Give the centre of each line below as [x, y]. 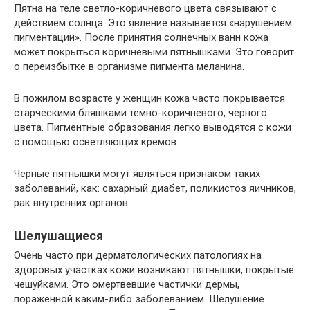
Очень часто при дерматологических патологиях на [138, 255]
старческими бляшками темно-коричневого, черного [140, 113]
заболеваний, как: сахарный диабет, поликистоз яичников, [155, 188]
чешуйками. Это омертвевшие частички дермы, [127, 284]
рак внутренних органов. [72, 203]
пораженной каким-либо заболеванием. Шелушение [139, 299]
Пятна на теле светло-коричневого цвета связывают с [145, 8]
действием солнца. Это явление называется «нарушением [153, 23]
